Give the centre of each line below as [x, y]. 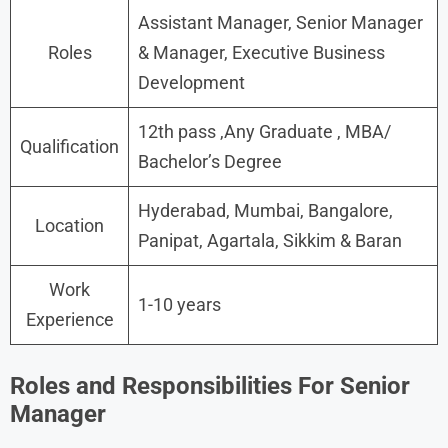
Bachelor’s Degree [210, 161]
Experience [69, 319]
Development [191, 82]
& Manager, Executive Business [261, 52]
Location [69, 225]
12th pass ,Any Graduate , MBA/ [264, 131]
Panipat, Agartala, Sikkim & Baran [270, 240]
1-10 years [179, 304]
